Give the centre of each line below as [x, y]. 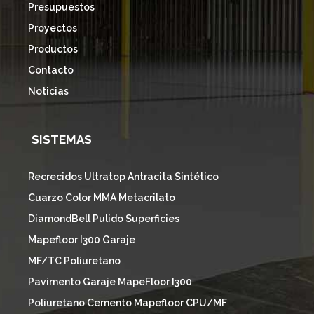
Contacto [51, 70]
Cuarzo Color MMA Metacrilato [102, 197]
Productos [53, 49]
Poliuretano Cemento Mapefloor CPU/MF [128, 302]
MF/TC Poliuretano [74, 260]
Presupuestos [61, 7]
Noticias [48, 91]
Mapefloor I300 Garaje [82, 239]
